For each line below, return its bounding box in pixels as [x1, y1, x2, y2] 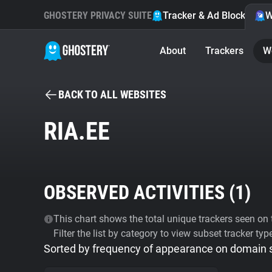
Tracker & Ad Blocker [163, 10, 254, 21]
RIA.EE [44, 117, 110, 146]
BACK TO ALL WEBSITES [58, 88, 166, 101]
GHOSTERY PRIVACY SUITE [44, 10, 152, 21]
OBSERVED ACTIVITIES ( [44, 181, 235, 204]
